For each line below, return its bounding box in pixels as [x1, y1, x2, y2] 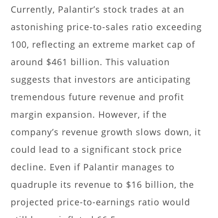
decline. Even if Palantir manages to [11, 161, 175, 173]
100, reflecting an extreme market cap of [11, 38, 196, 50]
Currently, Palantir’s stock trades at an [11, 3, 185, 15]
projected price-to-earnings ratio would [11, 196, 191, 208]
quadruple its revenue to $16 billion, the [11, 179, 195, 190]
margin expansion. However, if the [11, 109, 167, 120]
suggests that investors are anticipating [11, 73, 191, 85]
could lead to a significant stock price [11, 144, 182, 155]
